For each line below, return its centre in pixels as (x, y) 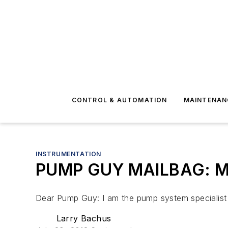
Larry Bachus (84, 218)
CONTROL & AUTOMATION (119, 100)
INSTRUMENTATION (68, 154)
